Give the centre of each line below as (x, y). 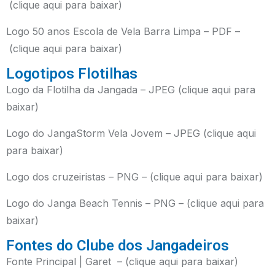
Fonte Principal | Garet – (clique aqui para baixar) (122, 261)
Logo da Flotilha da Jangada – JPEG (92, 90)
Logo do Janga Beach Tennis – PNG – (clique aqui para (135, 203)
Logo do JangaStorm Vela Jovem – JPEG (105, 133)
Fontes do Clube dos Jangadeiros (118, 246)
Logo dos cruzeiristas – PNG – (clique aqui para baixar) (134, 177)
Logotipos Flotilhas (72, 74)
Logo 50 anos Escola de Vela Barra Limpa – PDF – (123, 31)
